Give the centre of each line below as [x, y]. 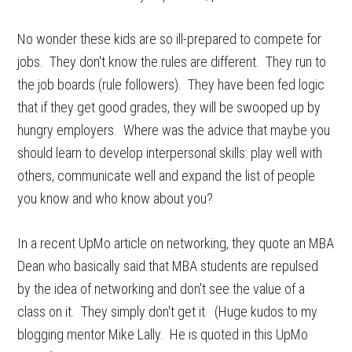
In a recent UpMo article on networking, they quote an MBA [176, 243]
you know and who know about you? [115, 198]
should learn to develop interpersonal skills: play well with [170, 153]
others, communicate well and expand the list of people [167, 176]
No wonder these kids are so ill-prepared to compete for [170, 39]
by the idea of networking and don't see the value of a [161, 289]
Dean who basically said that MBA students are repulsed [168, 266]
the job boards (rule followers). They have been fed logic [171, 84]
